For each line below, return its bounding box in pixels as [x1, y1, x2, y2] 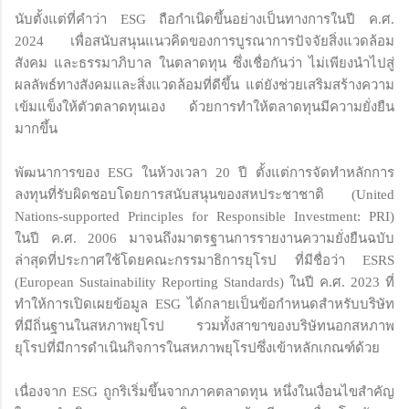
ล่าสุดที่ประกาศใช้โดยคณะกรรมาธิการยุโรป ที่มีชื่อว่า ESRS [15, 252, 394, 267]
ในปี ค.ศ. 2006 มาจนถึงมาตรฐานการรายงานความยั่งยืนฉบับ [15, 230, 394, 246]
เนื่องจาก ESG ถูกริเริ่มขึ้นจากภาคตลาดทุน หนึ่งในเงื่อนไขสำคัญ [15, 383, 394, 399]
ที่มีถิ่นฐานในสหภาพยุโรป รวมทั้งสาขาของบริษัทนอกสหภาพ [15, 318, 394, 333]
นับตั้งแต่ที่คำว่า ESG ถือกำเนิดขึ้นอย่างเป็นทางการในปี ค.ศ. [15, 11, 394, 26]
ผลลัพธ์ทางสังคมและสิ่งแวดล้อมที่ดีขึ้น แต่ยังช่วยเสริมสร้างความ [15, 77, 394, 92]
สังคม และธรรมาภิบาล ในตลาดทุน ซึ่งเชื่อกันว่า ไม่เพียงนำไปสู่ [15, 55, 394, 70]
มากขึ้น [15, 121, 58, 136]
